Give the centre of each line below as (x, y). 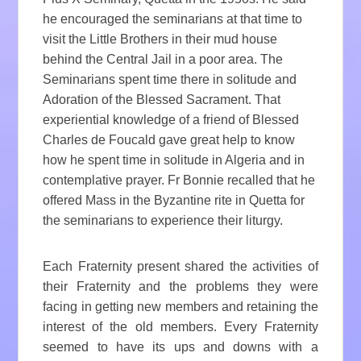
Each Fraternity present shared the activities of (180, 267)
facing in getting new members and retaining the (180, 307)
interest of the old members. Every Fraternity (180, 327)
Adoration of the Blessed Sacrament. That (162, 100)
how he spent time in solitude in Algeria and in (174, 160)
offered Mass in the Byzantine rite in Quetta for (174, 201)
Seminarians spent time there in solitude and (170, 80)
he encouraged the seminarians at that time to (173, 19)
